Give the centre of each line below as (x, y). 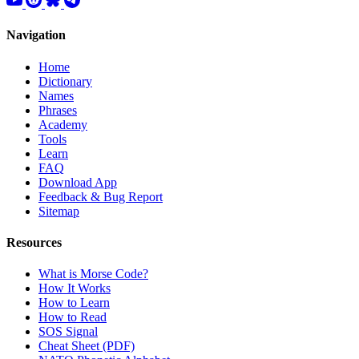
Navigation (36, 35)
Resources (34, 242)
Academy (63, 124)
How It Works (75, 288)
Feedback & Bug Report (101, 196)
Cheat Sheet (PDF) (87, 346)
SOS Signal (68, 332)
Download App (78, 182)
